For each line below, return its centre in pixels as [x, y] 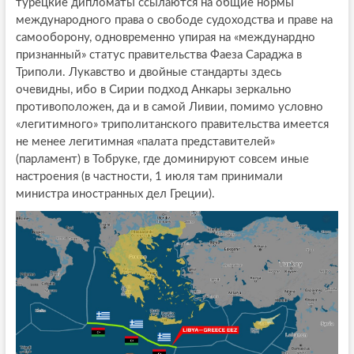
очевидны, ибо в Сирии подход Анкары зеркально [153, 90]
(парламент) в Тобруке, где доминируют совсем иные [162, 160]
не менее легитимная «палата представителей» [145, 142]
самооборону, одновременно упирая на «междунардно [165, 38]
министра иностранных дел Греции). [115, 194]
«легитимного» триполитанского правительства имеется [172, 125]
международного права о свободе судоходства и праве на [174, 21]
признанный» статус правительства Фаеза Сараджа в [158, 55]
